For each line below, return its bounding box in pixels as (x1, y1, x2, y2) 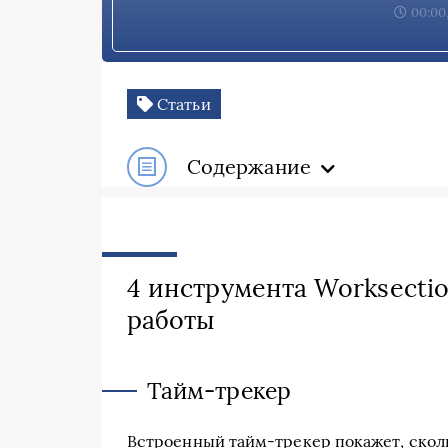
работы (127, 303, 216, 336)
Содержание (187, 154, 311, 180)
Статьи (153, 94, 211, 115)
